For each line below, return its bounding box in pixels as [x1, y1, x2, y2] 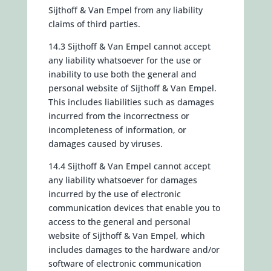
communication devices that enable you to [48, 202, 220, 214]
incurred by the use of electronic [48, 188, 181, 200]
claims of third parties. [48, 18, 140, 30]
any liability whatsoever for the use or [48, 54, 201, 66]
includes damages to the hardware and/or [48, 244, 220, 255]
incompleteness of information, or [48, 124, 186, 135]
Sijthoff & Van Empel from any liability [48, 4, 203, 16]
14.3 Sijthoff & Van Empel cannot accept [48, 41, 211, 52]
